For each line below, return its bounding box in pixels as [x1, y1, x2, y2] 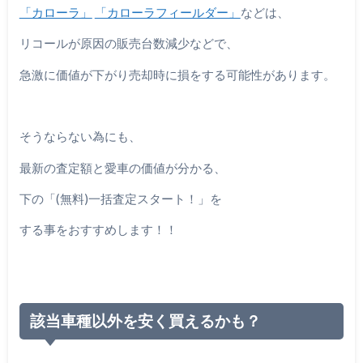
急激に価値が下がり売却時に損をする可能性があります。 [19, 66, 335, 82]
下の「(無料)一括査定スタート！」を [19, 190, 222, 206]
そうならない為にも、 [19, 129, 141, 144]
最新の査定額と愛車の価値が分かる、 [19, 160, 226, 175]
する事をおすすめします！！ [19, 222, 177, 237]
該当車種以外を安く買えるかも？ [30, 312, 262, 330]
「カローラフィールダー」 [94, 4, 241, 19]
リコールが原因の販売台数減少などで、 [19, 36, 238, 51]
